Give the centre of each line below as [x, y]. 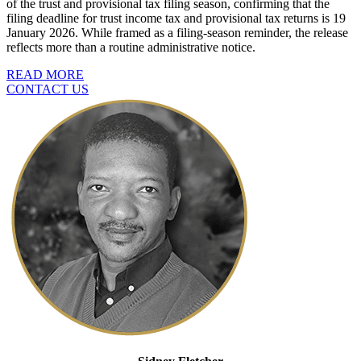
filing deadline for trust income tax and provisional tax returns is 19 [176, 18]
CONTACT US [48, 89]
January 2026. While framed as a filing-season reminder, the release [177, 32]
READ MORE [45, 74]
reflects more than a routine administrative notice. [131, 47]
